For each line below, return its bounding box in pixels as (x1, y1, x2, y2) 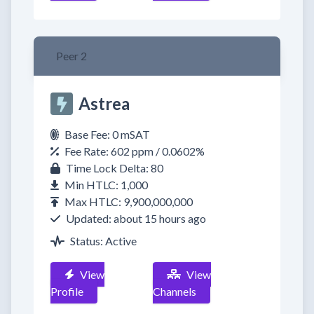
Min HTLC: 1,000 (64, 178, 148, 191)
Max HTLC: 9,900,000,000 (64, 195, 193, 208)
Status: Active (70, 234, 137, 247)
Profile (50, 285, 83, 298)
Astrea (78, 93, 130, 114)
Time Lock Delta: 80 (66, 161, 163, 175)
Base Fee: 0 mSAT (64, 128, 150, 141)
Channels (153, 285, 197, 298)
